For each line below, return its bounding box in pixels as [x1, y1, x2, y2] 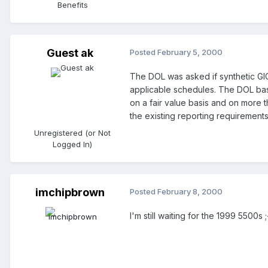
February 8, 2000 [157, 187, 223, 197]
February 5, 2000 [157, 47, 223, 57]
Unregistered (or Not [34, 128, 111, 138]
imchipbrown [35, 186, 105, 199]
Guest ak [47, 47, 93, 60]
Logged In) [53, 139, 92, 150]
